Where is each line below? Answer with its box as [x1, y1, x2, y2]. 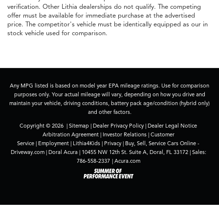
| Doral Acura [44, 149, 78, 156]
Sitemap [69, 122, 89, 130]
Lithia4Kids [73, 140, 100, 147]
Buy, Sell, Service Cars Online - [125, 140, 199, 147]
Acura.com [114, 157, 140, 165]
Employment [38, 140, 69, 147]
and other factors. [88, 109, 131, 116]
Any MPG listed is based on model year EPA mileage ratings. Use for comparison [10, 82, 209, 89]
